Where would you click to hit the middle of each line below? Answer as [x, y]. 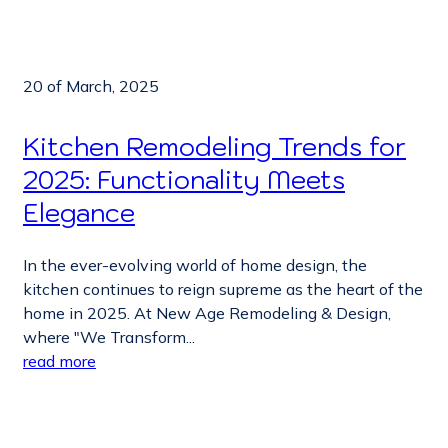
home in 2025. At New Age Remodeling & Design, [207, 313]
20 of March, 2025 [91, 86]
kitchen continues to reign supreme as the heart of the [223, 289]
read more [59, 361]
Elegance [79, 213]
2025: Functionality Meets [184, 180]
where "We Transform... [109, 337]
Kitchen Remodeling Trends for [214, 147]
